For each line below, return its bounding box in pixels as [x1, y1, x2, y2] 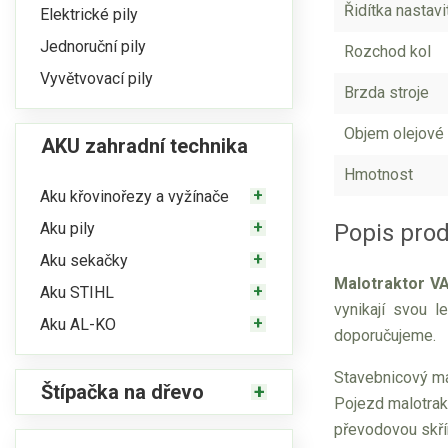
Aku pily [40, 218, 95, 238]
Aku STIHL [40, 282, 114, 302]
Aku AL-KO [40, 314, 116, 334]
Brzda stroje [344, 83, 429, 102]
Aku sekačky [40, 250, 128, 270]
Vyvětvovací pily [40, 68, 153, 88]
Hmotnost [344, 165, 413, 184]
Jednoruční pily [40, 36, 146, 56]
